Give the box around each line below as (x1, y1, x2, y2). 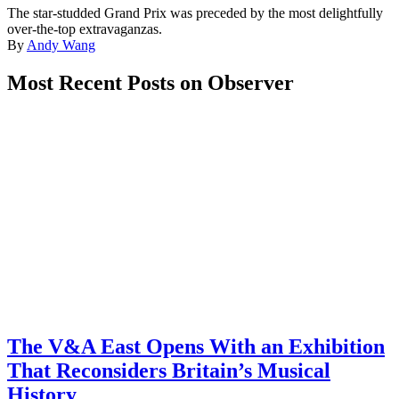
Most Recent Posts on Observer (7, 71, 294, 95)
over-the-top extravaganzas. (7, 21, 162, 37)
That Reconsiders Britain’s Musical (7, 358, 330, 382)
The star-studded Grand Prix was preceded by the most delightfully (7, 5, 383, 21)
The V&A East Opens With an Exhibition (7, 334, 385, 358)
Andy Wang (27, 37, 95, 53)
